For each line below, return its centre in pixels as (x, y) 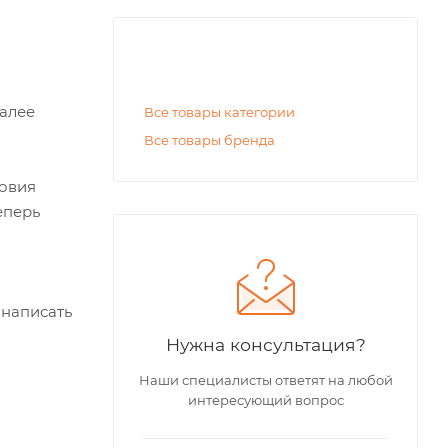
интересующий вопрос (265, 399)
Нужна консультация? (265, 344)
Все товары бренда (209, 139)
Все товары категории (219, 111)
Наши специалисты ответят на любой (265, 379)
